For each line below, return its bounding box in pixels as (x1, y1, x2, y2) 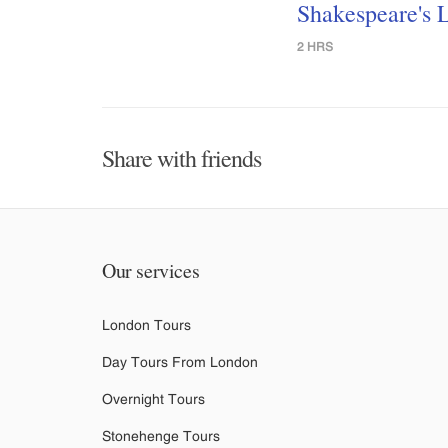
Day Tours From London (102, 353, 258, 370)
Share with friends (102, 141, 261, 174)
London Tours (102, 316, 191, 333)
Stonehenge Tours (102, 427, 220, 444)
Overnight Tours (102, 390, 205, 407)
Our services (102, 256, 200, 284)
